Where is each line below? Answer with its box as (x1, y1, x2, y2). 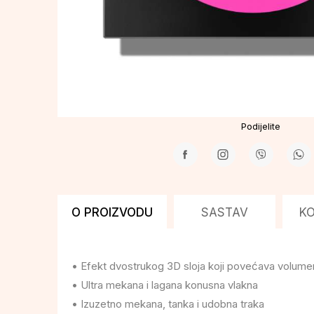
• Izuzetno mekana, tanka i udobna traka (71, 296, 264, 310)
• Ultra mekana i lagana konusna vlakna (71, 278, 258, 292)
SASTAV (201, 205, 248, 219)
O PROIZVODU (71, 205, 153, 219)
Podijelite (241, 120, 280, 132)
